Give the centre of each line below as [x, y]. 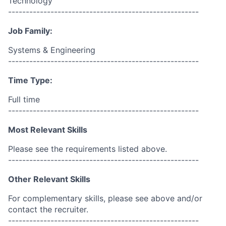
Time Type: [30, 80]
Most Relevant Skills [48, 130]
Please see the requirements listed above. [88, 149]
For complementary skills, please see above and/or [105, 198]
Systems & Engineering [52, 50]
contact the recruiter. [48, 209]
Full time [24, 99]
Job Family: [30, 31]
